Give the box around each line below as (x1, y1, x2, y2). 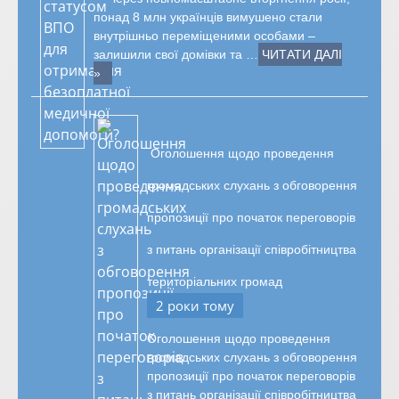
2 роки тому (156, 297, 234, 315)
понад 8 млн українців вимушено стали (94, 10, 322, 25)
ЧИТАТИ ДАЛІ (262, 47, 342, 62)
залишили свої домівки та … (94, 47, 258, 62)
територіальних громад (147, 274, 282, 289)
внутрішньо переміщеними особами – (94, 28, 315, 44)
